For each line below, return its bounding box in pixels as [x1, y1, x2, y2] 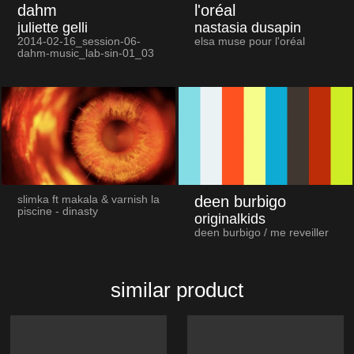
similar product [111, 278, 243, 303]
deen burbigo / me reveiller [194, 227, 329, 239]
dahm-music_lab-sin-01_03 [17, 47, 154, 60]
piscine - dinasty [17, 205, 98, 218]
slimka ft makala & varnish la [17, 194, 160, 206]
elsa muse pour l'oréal [194, 36, 305, 48]
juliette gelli [17, 20, 88, 36]
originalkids [194, 211, 265, 228]
